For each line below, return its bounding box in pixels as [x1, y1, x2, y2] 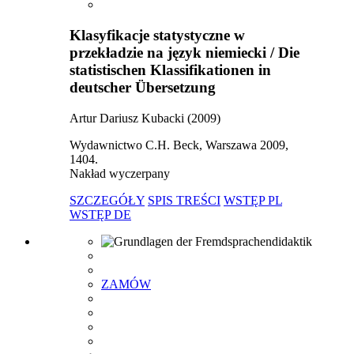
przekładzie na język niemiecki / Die [70, 43, 299, 61]
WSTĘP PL [224, 193, 282, 207]
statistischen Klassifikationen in [70, 61, 271, 78]
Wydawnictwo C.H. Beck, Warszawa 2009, [70, 137, 288, 152]
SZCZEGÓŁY [70, 193, 145, 207]
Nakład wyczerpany [70, 166, 170, 180]
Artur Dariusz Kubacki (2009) [70, 111, 220, 125]
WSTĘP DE [70, 207, 131, 221]
